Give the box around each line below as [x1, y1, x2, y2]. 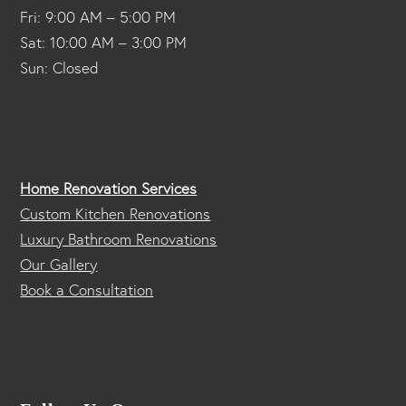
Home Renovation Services [20, 177, 198, 198]
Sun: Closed [20, 56, 100, 78]
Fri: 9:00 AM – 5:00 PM [20, 5, 177, 27]
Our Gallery [20, 253, 98, 275]
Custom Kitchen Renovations [20, 202, 211, 224]
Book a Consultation [20, 278, 154, 300]
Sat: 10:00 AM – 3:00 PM [20, 31, 188, 53]
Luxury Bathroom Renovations [20, 227, 217, 249]
